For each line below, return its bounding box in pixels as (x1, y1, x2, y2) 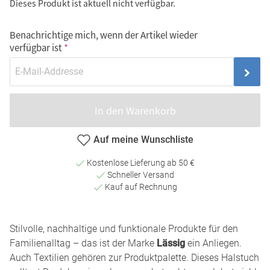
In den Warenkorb (94, 103, 176, 118)
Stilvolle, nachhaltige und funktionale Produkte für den (10, 223, 238, 235)
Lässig (157, 237, 185, 250)
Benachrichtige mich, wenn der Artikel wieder (10, 28, 198, 42)
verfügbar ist (10, 41, 62, 54)
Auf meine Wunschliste (93, 133, 193, 145)
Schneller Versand (105, 170, 174, 180)
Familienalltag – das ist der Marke (10, 237, 157, 250)
